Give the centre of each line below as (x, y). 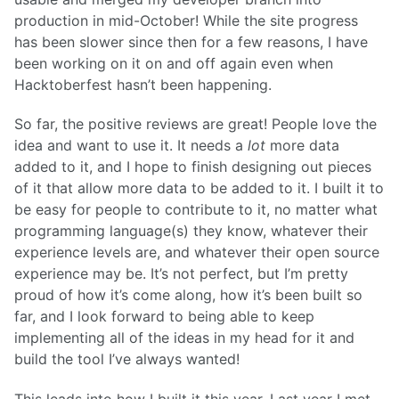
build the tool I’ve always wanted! (127, 359)
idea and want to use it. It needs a (131, 146)
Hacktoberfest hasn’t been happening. (143, 84)
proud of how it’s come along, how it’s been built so (188, 295)
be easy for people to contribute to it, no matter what (196, 210)
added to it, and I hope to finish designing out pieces (193, 167)
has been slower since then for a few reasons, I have (191, 41)
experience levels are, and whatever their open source (197, 252)
